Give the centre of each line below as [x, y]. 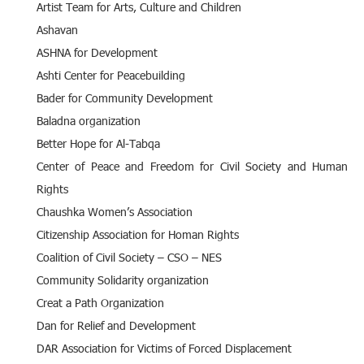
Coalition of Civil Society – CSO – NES [129, 257]
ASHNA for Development [97, 52]
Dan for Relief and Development [116, 325]
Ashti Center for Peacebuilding [111, 75]
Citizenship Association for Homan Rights [138, 234]
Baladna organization [89, 120]
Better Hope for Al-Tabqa [98, 143]
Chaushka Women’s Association [115, 211]
